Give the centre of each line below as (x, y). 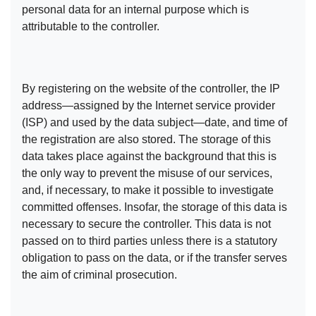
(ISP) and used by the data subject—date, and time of (154, 123)
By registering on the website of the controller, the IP (151, 89)
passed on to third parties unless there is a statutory (150, 241)
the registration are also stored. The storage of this (146, 140)
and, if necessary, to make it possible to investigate (148, 190)
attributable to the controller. (91, 27)
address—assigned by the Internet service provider (148, 106)
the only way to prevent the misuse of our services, (147, 174)
